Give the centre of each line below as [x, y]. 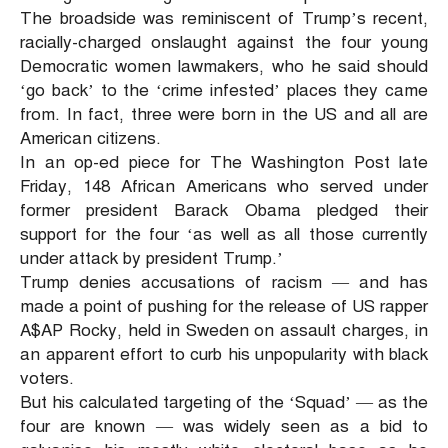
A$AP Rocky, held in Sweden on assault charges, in [224, 331]
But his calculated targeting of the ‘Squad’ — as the [224, 403]
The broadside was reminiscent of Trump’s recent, [224, 19]
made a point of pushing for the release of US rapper [224, 307]
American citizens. [90, 139]
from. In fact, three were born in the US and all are [224, 115]
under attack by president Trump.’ [151, 259]
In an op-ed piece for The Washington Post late [224, 163]
